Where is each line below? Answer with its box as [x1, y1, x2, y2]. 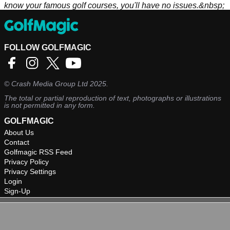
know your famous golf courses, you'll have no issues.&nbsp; [4, 1, 224, 10]
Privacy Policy [4, 158, 49, 166]
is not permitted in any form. [4, 101, 95, 110]
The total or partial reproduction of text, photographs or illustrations [4, 94, 221, 103]
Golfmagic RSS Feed [4, 148, 72, 157]
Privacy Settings [4, 167, 56, 176]
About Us [4, 128, 34, 137]
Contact [4, 138, 29, 147]
